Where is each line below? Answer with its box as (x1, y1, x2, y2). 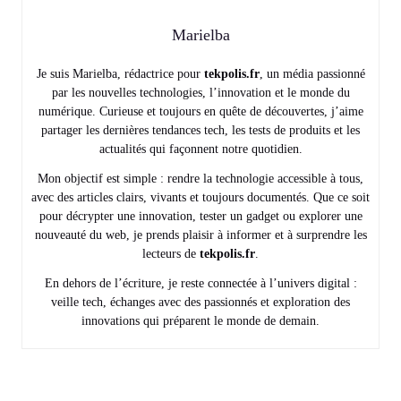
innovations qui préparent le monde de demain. (81, 313, 320, 328)
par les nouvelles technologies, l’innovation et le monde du (51, 85, 350, 99)
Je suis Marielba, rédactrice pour (36, 66, 204, 81)
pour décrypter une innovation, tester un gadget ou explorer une (38, 209, 363, 223)
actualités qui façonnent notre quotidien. (98, 141, 303, 156)
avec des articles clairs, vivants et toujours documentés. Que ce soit (31, 190, 370, 204)
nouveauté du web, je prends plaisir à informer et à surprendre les (34, 227, 367, 242)
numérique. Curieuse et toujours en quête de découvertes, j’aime (38, 104, 363, 118)
